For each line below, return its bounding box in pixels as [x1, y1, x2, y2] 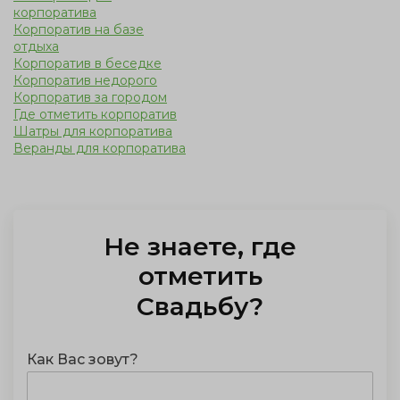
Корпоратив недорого [13, 72, 157, 88]
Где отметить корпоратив [13, 106, 177, 122]
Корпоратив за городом [13, 89, 167, 105]
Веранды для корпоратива [13, 140, 186, 156]
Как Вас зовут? [27, 351, 138, 368]
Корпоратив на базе [13, 21, 144, 37]
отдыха [13, 38, 59, 54]
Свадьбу [137, 291, 249, 321]
